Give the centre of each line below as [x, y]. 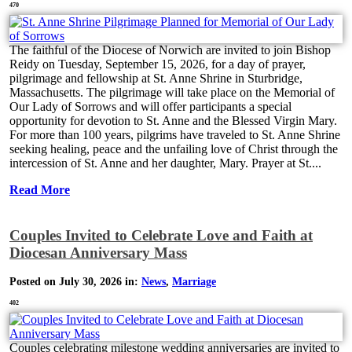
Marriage [194, 282]
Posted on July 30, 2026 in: [75, 282]
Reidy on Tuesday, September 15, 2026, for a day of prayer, [158, 64]
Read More [40, 190]
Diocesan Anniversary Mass [98, 252]
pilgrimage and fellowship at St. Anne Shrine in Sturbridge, [156, 79]
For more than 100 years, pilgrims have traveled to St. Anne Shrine [175, 135]
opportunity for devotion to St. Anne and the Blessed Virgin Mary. [173, 121]
